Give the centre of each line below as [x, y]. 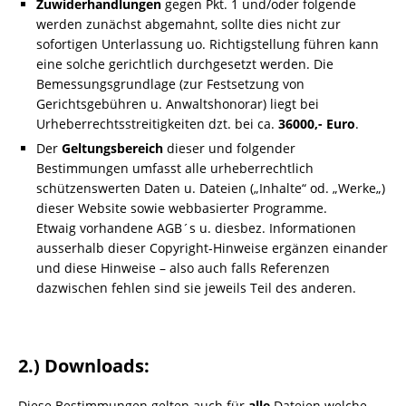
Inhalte [280, 188]
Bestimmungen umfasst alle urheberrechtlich [175, 168]
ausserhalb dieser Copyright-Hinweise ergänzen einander [212, 248]
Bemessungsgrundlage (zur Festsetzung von [170, 84]
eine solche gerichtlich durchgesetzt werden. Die [185, 64]
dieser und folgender [229, 148]
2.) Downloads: [84, 366]
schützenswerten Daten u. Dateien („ [148, 188]
